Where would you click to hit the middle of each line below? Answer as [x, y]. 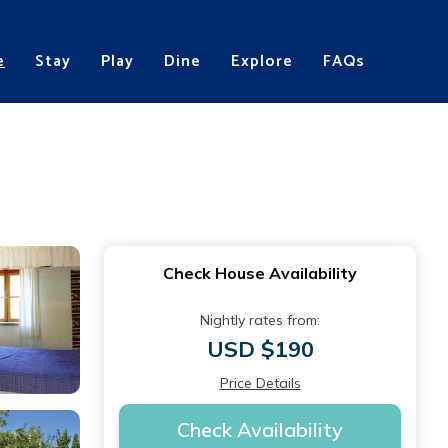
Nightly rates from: [260, 320]
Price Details [260, 383]
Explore [262, 61]
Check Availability [260, 429]
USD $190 [260, 349]
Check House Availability [260, 273]
